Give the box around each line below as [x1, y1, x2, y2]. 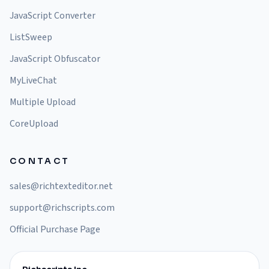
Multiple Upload [10, 95, 76, 109]
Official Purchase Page [10, 223, 100, 236]
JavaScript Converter [10, 9, 95, 22]
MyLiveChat [10, 74, 57, 87]
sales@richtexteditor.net [10, 180, 113, 193]
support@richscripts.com [10, 201, 115, 214]
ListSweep [10, 31, 52, 44]
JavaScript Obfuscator [10, 52, 100, 65]
